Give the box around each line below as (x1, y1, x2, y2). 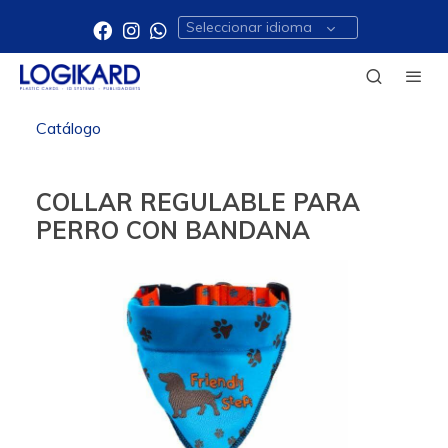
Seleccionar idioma (186, 18, 313, 36)
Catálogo (36, 117, 101, 138)
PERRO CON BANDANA (36, 214, 310, 245)
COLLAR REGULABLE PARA (36, 186, 360, 217)
